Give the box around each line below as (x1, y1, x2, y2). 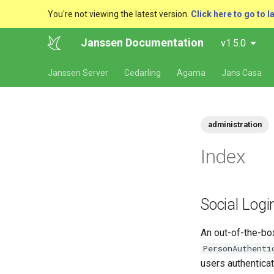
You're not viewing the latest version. (48, 9, 191, 19)
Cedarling (124, 68, 161, 78)
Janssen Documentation (81, 36, 204, 49)
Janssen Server (48, 68, 108, 78)
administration (208, 120, 262, 129)
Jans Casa (221, 68, 262, 78)
